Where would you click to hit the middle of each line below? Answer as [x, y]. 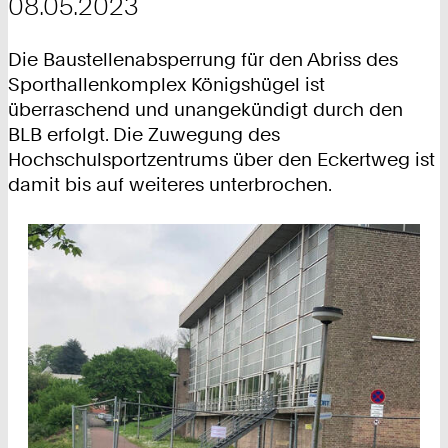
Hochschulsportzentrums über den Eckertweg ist [221, 159]
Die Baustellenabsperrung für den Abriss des [203, 59]
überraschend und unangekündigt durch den [205, 109]
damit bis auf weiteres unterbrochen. [170, 184]
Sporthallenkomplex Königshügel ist [166, 84]
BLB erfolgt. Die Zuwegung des [144, 134]
